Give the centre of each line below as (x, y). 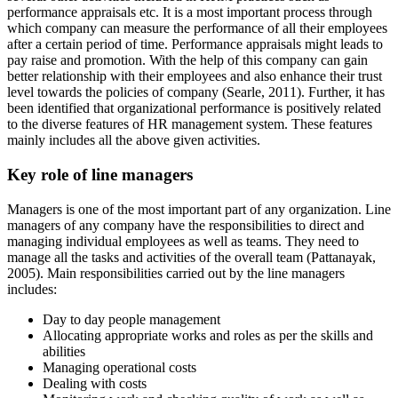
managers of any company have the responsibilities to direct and (186, 225)
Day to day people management (131, 319)
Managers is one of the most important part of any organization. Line (199, 209)
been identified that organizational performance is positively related (194, 108)
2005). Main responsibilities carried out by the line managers (176, 273)
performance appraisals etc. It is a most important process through (190, 12)
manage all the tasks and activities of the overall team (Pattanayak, (191, 257)
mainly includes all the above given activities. (134, 140)
